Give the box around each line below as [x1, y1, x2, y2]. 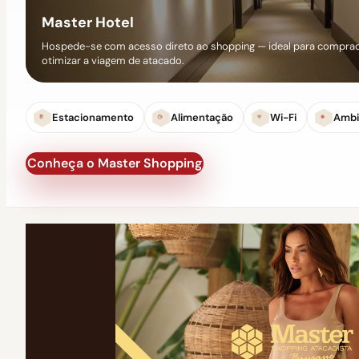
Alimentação [171, 111, 233, 125]
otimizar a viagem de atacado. [42, 53, 184, 67]
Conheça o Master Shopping [27, 154, 202, 171]
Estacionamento [52, 111, 134, 125]
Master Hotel [42, 13, 134, 33]
